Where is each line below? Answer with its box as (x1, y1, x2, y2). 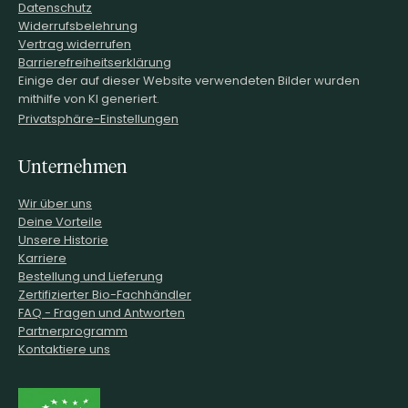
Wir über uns (18, 194, 92, 211)
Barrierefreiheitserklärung (18, 53, 171, 70)
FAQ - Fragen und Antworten (18, 303, 185, 321)
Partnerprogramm (18, 321, 127, 339)
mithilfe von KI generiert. (18, 89, 159, 107)
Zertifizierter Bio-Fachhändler (18, 285, 191, 302)
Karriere (18, 249, 66, 266)
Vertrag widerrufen (18, 35, 131, 52)
